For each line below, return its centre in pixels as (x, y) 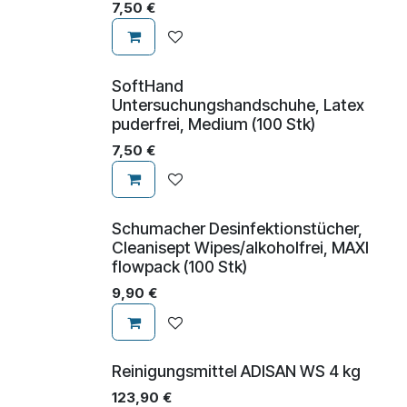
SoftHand (148, 85)
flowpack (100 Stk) (179, 266)
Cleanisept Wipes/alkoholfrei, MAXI (240, 247)
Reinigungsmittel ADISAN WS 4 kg (236, 371)
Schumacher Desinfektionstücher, (237, 228)
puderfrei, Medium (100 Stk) (213, 124)
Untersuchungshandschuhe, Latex (238, 104)
